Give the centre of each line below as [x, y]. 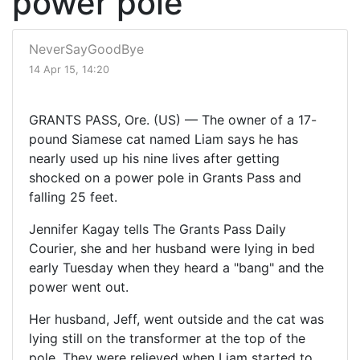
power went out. [79, 287]
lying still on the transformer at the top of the [167, 339]
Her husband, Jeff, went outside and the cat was [176, 319]
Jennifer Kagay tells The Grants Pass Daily [157, 229]
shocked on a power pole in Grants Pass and [165, 178]
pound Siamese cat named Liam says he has [164, 139]
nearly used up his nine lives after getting [154, 159]
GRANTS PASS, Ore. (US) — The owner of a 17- [173, 120]
